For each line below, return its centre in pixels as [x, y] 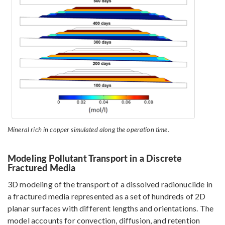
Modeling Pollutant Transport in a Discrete [95, 158]
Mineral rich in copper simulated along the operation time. [88, 130]
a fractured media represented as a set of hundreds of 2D [107, 196]
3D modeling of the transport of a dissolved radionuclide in [110, 184]
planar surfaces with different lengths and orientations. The [110, 208]
